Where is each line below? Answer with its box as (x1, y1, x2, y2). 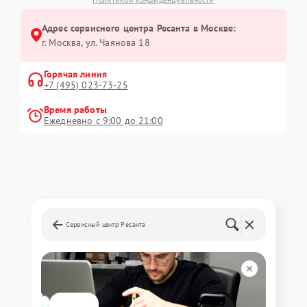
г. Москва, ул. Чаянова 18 (42, 36, 150, 49)
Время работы (44, 103, 107, 116)
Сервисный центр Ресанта (66, 219, 146, 229)
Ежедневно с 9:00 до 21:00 (44, 114, 163, 127)
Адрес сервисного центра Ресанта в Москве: (42, 21, 236, 34)
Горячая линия (44, 67, 107, 80)
